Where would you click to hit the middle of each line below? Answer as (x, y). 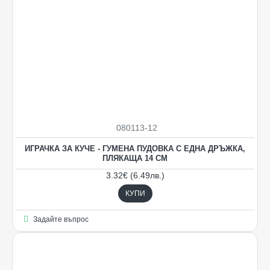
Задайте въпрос (61, 219)
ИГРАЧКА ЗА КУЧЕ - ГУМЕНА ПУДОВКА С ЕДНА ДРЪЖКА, (135, 148)
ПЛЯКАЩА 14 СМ (135, 158)
